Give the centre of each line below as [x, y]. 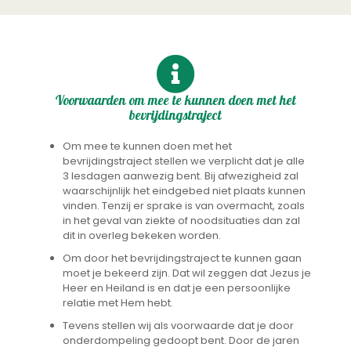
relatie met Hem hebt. [118, 303]
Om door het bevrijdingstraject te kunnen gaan [182, 259]
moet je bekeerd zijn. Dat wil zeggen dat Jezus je [187, 273]
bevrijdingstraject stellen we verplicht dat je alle [184, 161]
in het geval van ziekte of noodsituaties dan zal [181, 221]
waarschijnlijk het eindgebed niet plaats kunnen [184, 191]
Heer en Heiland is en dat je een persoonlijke [177, 288]
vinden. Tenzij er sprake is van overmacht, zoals [184, 206]
